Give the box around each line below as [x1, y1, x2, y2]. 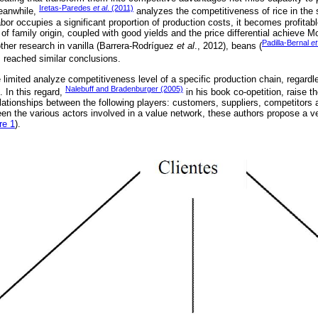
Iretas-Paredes [39, 4, 93, 13]
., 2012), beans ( [194, 40, 262, 51]
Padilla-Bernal [262, 38, 311, 47]
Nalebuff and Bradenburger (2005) [65, 84, 183, 93]
